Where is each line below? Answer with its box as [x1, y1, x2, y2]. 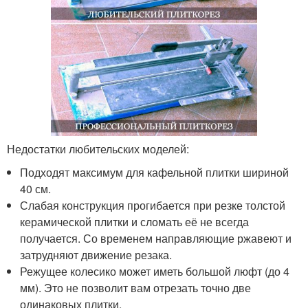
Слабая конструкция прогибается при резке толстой [20, 197, 286, 214]
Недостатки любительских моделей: [7, 141, 189, 157]
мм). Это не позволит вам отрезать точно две [20, 280, 252, 296]
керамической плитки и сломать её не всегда [20, 214, 250, 230]
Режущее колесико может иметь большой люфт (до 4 [20, 263, 290, 280]
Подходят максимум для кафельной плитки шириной [20, 164, 289, 181]
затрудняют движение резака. [20, 247, 173, 263]
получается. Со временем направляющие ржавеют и [20, 230, 292, 247]
